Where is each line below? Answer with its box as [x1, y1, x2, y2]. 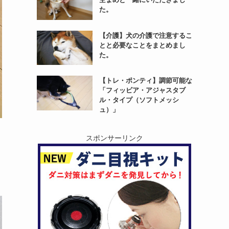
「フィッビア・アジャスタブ [99, 86, 186, 95]
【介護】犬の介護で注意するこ [99, 31, 192, 39]
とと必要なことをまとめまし [99, 41, 186, 49]
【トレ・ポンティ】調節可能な [99, 77, 192, 85]
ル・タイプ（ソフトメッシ [99, 96, 179, 104]
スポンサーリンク [86, 134, 143, 143]
